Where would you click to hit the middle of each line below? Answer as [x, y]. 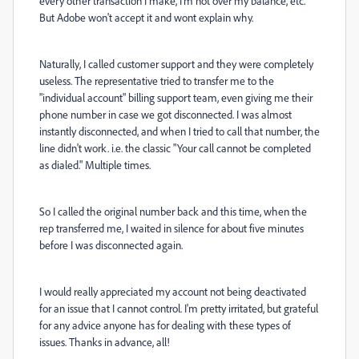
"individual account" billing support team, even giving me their [176, 97]
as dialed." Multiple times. [95, 165]
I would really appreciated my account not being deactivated [173, 291]
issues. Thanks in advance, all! [105, 342]
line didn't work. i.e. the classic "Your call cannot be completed [175, 148]
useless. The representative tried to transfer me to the [157, 81]
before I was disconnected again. [112, 245]
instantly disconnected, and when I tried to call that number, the [179, 131]
